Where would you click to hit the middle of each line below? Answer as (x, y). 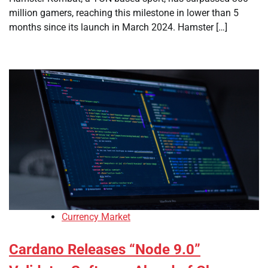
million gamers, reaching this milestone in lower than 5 (124, 13)
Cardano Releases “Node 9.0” (105, 250)
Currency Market (96, 217)
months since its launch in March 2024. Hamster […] (118, 27)
